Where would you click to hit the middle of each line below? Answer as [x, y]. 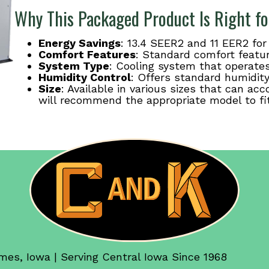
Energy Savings [79, 43]
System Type [74, 65]
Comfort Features [87, 54]
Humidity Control [84, 77]
